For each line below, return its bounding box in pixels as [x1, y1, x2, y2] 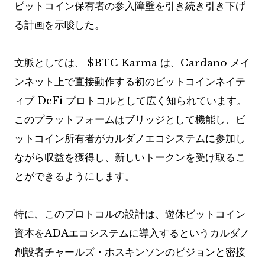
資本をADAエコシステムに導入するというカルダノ [14, 227, 250, 240]
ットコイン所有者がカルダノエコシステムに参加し [14, 132, 245, 146]
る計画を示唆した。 [14, 19, 105, 32]
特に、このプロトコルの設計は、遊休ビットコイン [14, 208, 245, 221]
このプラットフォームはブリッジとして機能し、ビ [14, 114, 245, 127]
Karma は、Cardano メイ [118, 57, 250, 70]
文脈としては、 [14, 57, 88, 70]
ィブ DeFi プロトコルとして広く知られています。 [14, 95, 247, 108]
